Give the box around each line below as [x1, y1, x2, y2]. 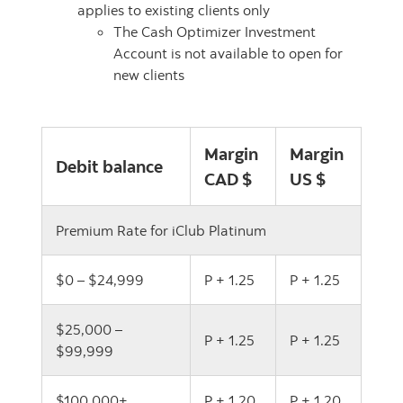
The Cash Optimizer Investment [113, 22, 316, 40]
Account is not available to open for [113, 44, 343, 62]
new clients [113, 66, 184, 84]
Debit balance [56, 155, 163, 177]
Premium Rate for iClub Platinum [56, 221, 266, 239]
